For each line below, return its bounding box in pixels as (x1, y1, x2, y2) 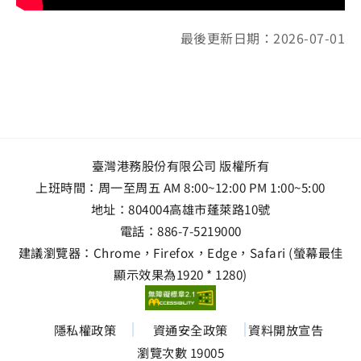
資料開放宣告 (248, 321, 324, 339)
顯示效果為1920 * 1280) (114, 264, 247, 283)
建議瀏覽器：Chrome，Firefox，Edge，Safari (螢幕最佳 (18, 243, 343, 261)
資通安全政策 (152, 321, 228, 339)
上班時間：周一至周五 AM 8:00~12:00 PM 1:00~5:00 (35, 177, 326, 196)
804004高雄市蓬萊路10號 (128, 199, 271, 218)
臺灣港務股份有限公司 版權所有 (91, 156, 270, 174)
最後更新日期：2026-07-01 (180, 27, 345, 48)
